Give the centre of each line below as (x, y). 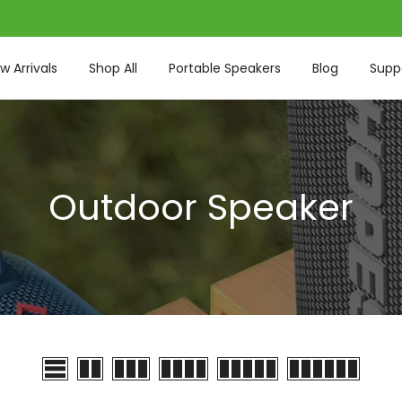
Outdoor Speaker (201, 207)
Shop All (113, 68)
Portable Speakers (224, 68)
